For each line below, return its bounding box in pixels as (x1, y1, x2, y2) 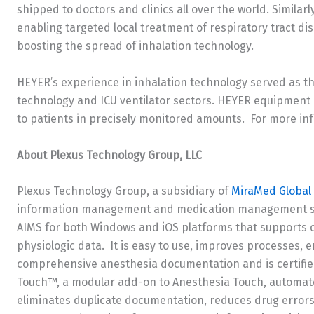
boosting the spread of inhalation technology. (17, 39, 254, 53)
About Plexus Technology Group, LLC (17, 148, 202, 162)
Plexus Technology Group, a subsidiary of (17, 184, 231, 198)
